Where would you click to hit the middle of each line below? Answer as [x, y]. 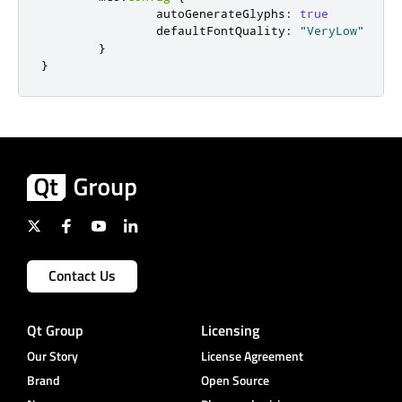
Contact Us [82, 276]
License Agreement [252, 356]
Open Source [235, 380]
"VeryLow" [332, 30]
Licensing [230, 331]
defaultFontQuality [163, 30]
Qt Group [55, 331]
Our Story [52, 356]
